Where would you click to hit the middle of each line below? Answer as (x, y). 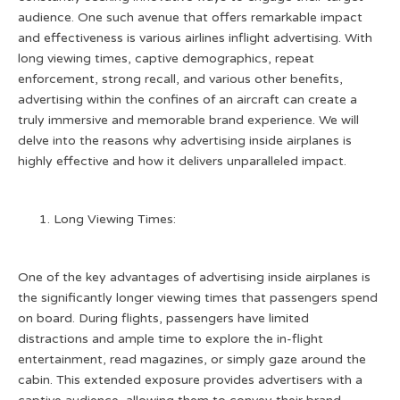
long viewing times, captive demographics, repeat (166, 58)
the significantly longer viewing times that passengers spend (198, 298)
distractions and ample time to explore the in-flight (171, 339)
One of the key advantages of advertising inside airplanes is (194, 277)
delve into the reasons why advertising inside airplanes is (185, 141)
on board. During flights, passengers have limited (163, 318)
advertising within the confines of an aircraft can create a (187, 100)
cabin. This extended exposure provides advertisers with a (190, 380)
